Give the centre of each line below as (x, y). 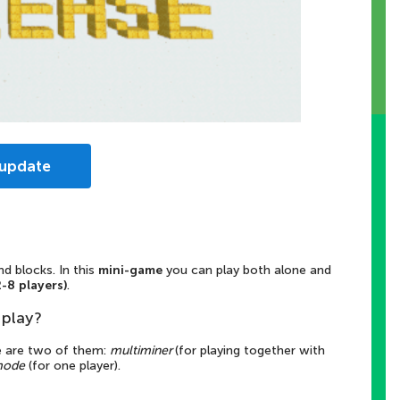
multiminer (142, 350)
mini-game (130, 270)
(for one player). (74, 365)
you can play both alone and (246, 270)
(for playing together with (250, 350)
